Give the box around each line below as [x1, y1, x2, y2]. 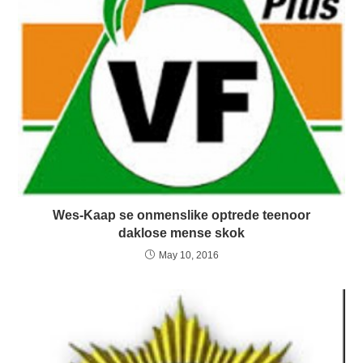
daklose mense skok [118, 225, 245, 240]
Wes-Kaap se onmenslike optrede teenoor [53, 207, 310, 222]
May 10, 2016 [158, 249, 219, 261]
